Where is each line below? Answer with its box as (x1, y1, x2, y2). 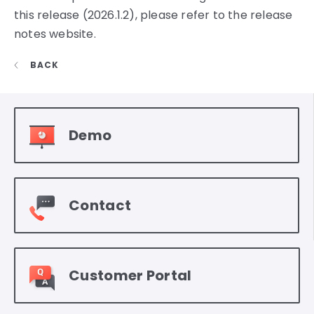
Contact (69, 196, 132, 216)
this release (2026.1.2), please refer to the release (14, 6, 293, 23)
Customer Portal (69, 266, 192, 286)
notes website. (14, 25, 96, 42)
